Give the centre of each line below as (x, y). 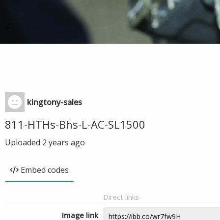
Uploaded (24, 142)
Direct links (121, 197)
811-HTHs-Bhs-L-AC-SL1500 (75, 124)
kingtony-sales (55, 102)
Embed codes (45, 170)
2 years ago (64, 142)
